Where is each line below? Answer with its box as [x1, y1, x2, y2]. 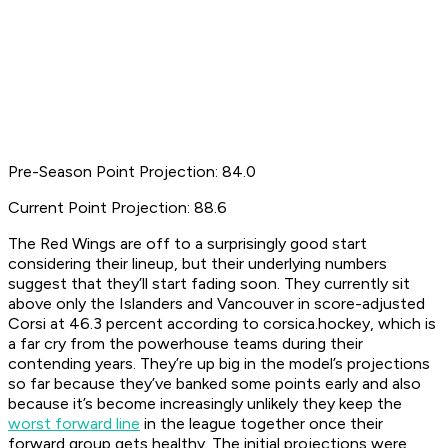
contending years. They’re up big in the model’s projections [8, 354, 430, 374]
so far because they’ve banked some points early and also [8, 374, 421, 394]
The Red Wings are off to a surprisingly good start [8, 234, 367, 254]
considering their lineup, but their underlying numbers [8, 254, 387, 274]
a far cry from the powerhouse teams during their [8, 334, 363, 354]
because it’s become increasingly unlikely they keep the [8, 394, 402, 414]
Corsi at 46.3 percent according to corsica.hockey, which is [8, 314, 436, 334]
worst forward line [8, 414, 140, 434]
